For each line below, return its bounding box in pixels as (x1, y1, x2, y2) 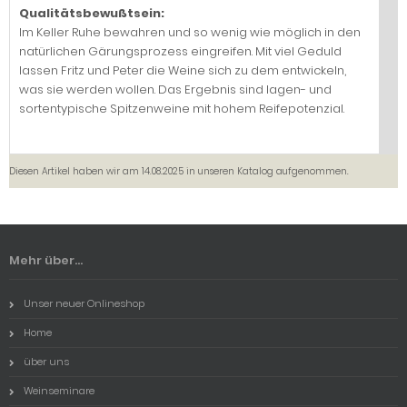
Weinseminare (24, 382, 94, 398)
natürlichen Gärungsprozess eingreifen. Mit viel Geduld (19, 42, 342, 60)
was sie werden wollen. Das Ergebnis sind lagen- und (19, 80, 332, 98)
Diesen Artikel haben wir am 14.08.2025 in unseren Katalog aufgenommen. (9, 164, 349, 178)
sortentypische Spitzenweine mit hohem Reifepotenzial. (19, 99, 344, 117)
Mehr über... (9, 251, 83, 269)
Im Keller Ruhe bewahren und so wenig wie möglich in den (19, 23, 361, 41)
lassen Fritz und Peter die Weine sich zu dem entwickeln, (19, 61, 346, 79)
